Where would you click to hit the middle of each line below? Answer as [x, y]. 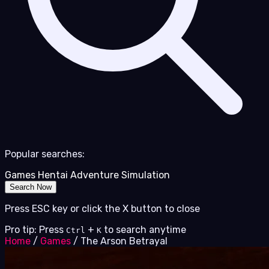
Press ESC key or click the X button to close [102, 209]
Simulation [146, 175]
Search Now [31, 187]
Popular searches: [45, 154]
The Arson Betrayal [124, 241]
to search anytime [145, 230]
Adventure [95, 175]
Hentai [53, 175]
